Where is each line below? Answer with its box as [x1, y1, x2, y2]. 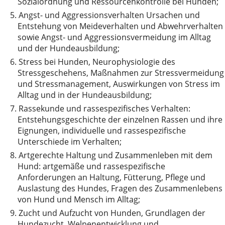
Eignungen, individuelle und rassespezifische [18, 125, 186, 137]
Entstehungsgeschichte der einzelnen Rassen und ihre [18, 114, 222, 126]
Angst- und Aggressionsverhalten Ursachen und [19, 10, 200, 21]
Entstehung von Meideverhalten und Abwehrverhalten [18, 21, 223, 32]
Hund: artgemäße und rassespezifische [18, 161, 165, 172]
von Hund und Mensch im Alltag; [18, 194, 140, 205]
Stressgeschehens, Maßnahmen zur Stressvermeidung [18, 67, 224, 79]
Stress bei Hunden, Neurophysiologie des [19, 56, 175, 68]
